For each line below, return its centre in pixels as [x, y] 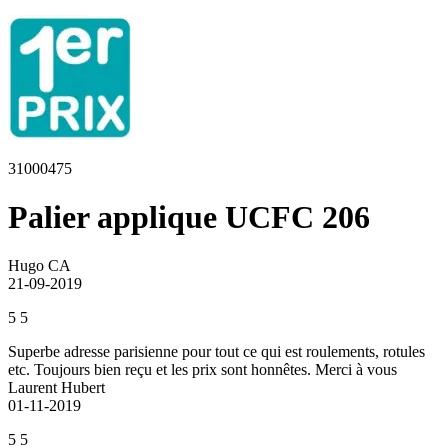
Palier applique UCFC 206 [189, 216]
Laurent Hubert [56, 388]
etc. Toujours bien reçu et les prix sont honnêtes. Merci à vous [202, 370]
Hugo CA [39, 266]
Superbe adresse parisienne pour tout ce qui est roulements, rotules [216, 352]
